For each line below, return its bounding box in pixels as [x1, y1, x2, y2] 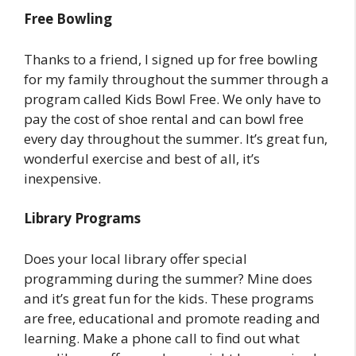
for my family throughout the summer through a [24, 69, 329, 88]
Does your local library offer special [24, 249, 247, 268]
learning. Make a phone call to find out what [24, 328, 300, 347]
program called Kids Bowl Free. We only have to [24, 89, 321, 108]
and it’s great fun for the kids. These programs [24, 288, 314, 308]
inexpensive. [24, 168, 101, 188]
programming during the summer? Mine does [24, 269, 312, 288]
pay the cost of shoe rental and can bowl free [24, 109, 304, 128]
